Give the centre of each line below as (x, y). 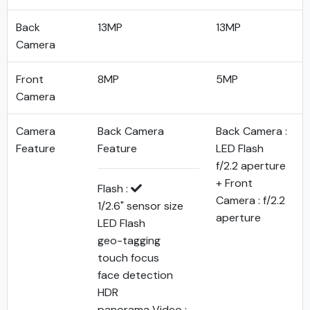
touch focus (128, 258)
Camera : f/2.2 (250, 200)
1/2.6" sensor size (140, 206)
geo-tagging (129, 240)
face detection (135, 275)
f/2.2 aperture (251, 166)
